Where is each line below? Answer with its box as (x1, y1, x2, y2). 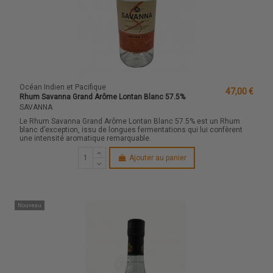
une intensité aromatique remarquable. (19, 134, 154, 143)
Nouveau (17, 201, 41, 208)
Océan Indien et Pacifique (19, 82, 107, 91)
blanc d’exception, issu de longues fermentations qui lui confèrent (19, 126, 243, 135)
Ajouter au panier (129, 154, 186, 163)
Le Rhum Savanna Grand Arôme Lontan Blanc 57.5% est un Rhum (19, 117, 241, 126)
